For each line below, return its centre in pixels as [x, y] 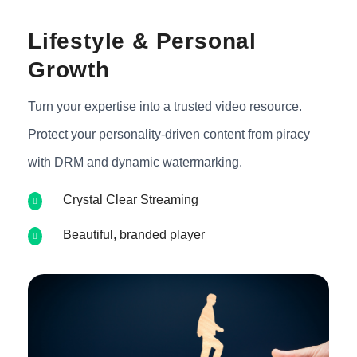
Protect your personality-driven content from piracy [169, 134]
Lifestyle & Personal [142, 41]
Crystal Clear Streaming [131, 200]
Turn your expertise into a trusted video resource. [165, 106]
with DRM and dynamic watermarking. [135, 162]
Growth [69, 70]
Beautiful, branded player [134, 235]
